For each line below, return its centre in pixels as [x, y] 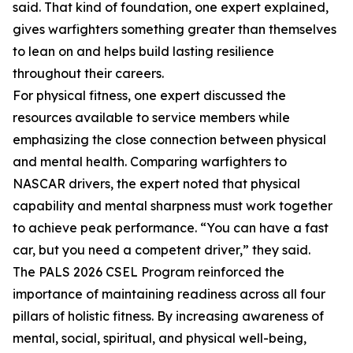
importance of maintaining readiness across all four [169, 294]
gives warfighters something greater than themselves [175, 29]
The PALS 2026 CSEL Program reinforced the [149, 272]
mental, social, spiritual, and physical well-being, [160, 338]
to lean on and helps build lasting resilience [143, 51]
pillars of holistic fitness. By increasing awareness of [168, 316]
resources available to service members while [151, 117]
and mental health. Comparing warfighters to [150, 162]
